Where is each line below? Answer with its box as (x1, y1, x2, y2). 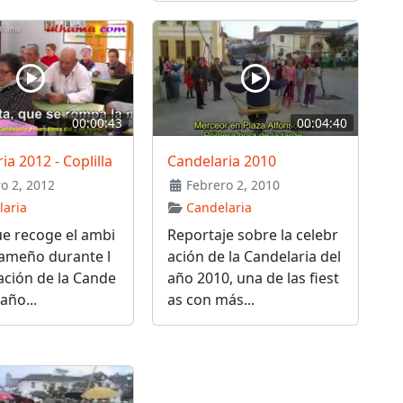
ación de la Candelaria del (166, 246, 341, 267)
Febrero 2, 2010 (183, 176, 281, 194)
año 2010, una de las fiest (166, 268, 339, 289)
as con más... (166, 290, 255, 310)
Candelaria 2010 (166, 151, 276, 172)
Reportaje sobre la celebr (166, 225, 338, 246)
